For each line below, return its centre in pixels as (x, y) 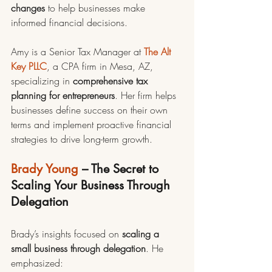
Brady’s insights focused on (66, 234)
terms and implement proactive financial (93, 124)
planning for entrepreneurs (63, 95)
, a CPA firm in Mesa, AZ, (101, 66)
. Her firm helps (147, 95)
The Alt (159, 52)
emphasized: (37, 263)
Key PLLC (29, 66)
